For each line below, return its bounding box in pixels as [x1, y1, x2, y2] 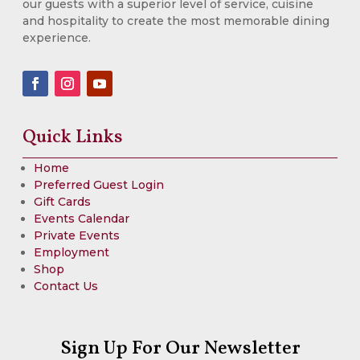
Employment [34, 245, 109, 260]
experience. [22, 31, 91, 46]
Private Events [34, 228, 120, 243]
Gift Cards [34, 194, 91, 210]
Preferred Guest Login [34, 178, 164, 193]
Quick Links [22, 125, 123, 151]
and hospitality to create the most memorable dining [22, 14, 329, 29]
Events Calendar [34, 211, 129, 227]
